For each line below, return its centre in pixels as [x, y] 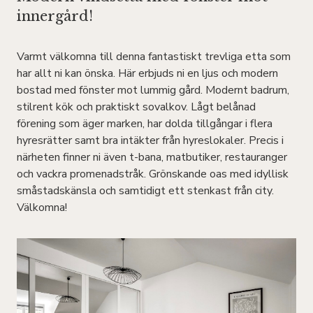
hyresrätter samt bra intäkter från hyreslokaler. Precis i [150, 140]
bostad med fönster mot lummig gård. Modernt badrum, [153, 90]
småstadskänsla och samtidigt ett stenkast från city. [145, 190]
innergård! [55, 16]
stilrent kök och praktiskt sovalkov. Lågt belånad [136, 107]
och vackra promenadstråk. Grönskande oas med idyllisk [153, 174]
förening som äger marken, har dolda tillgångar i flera [145, 123]
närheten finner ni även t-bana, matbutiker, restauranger [152, 157]
